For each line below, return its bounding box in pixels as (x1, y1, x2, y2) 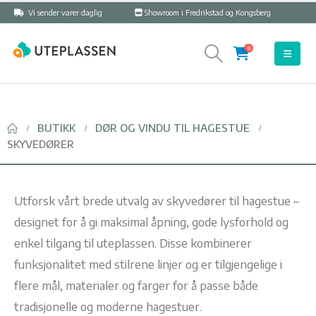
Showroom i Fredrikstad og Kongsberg (145, 8, 271, 17)
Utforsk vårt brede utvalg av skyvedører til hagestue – (14, 193, 299, 208)
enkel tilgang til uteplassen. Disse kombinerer (14, 235, 252, 250)
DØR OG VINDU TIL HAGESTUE (95, 121, 250, 134)
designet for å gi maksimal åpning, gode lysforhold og (14, 214, 288, 229)
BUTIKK (37, 121, 75, 134)
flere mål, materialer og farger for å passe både (14, 277, 258, 293)
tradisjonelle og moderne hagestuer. (14, 298, 202, 314)
